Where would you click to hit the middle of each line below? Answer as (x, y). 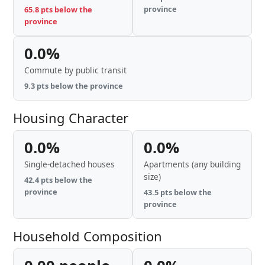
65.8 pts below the (58, 9)
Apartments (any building (192, 164)
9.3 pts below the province (74, 86)
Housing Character (71, 118)
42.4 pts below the (58, 180)
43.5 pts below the (178, 192)
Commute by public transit (75, 70)
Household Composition (88, 236)
